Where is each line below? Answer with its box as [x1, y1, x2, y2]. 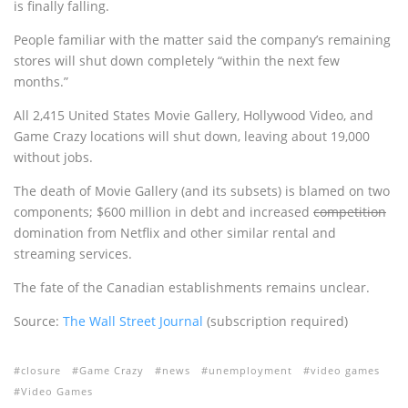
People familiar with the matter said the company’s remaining [14, 31, 391, 48]
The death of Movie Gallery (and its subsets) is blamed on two [14, 182, 390, 199]
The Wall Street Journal [63, 312, 207, 330]
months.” [14, 73, 68, 90]
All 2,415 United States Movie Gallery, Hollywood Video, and [14, 107, 373, 124]
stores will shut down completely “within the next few [14, 52, 340, 69]
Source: [14, 312, 63, 330]
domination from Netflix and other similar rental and [14, 224, 336, 241]
